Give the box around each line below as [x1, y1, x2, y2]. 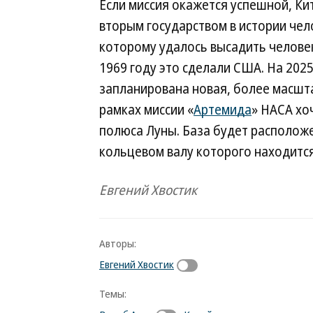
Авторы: [99, 236, 136, 250]
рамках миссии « [99, 101, 194, 119]
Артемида [194, 101, 252, 119]
